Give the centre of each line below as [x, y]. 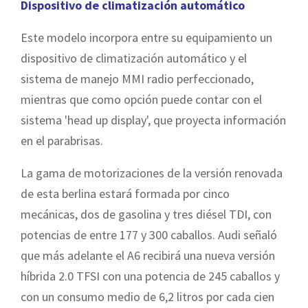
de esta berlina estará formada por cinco [125, 193]
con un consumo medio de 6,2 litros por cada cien [147, 296]
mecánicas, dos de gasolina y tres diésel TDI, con [146, 214]
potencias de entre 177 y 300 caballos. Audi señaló [149, 234]
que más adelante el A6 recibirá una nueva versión [148, 255]
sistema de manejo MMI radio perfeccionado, [137, 78]
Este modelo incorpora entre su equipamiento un [146, 37]
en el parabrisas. [62, 140]
